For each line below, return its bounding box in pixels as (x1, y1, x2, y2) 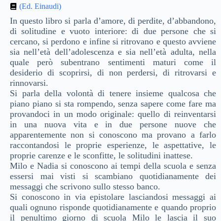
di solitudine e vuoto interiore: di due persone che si (10, 26, 216, 36)
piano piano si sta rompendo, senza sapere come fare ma (10, 99, 216, 109)
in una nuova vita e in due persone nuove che (10, 119, 216, 129)
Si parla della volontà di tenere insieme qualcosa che (10, 88, 216, 98)
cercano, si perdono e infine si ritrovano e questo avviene (10, 37, 216, 46)
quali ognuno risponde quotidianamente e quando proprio (10, 202, 216, 212)
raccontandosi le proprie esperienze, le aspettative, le (10, 140, 216, 150)
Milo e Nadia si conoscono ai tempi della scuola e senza (10, 161, 216, 171)
